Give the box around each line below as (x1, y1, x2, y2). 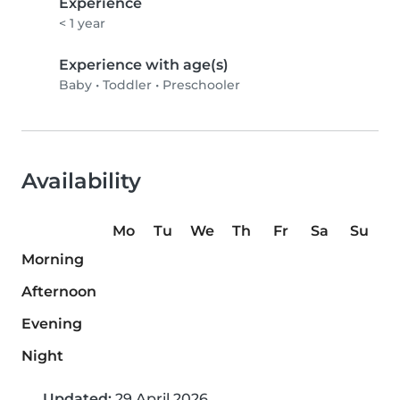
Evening (21, 315, 82, 333)
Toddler (103, 77, 152, 94)
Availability (21, 168, 141, 195)
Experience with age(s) (59, 56, 229, 74)
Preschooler (162, 77, 240, 94)
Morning (21, 251, 84, 269)
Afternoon (21, 283, 96, 301)
